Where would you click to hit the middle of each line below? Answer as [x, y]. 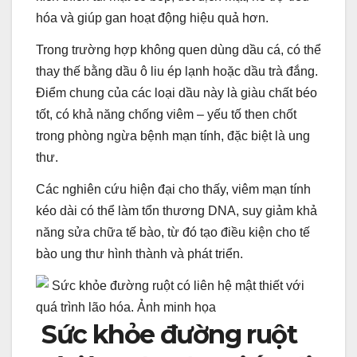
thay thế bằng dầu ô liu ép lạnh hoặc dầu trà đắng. [177, 72]
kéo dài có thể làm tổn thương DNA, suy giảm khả [177, 211]
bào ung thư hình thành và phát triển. [139, 254]
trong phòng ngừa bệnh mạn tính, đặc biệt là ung [173, 136]
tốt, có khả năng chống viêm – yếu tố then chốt [166, 115]
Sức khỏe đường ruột [166, 334]
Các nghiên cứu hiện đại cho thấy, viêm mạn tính [173, 190]
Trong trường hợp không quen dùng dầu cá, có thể [178, 50]
